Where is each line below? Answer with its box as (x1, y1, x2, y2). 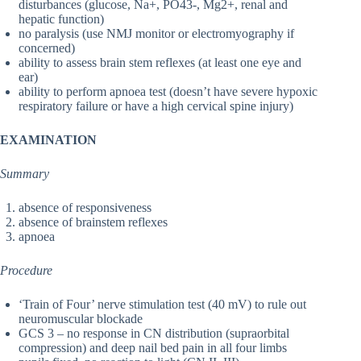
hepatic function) (19, 12, 104, 27)
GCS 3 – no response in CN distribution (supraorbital (19, 326, 289, 341)
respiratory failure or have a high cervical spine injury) (19, 99, 293, 114)
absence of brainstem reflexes (19, 215, 168, 230)
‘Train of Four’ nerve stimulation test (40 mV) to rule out (19, 297, 306, 312)
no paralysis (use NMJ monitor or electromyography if (19, 27, 294, 41)
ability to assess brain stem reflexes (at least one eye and (19, 56, 301, 70)
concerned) (19, 41, 75, 56)
